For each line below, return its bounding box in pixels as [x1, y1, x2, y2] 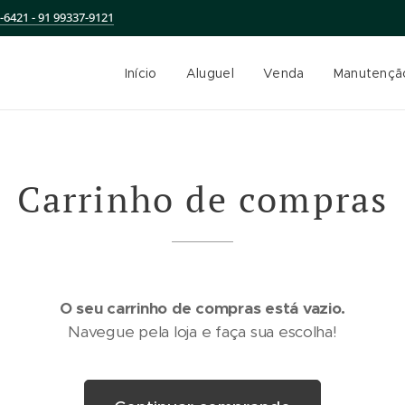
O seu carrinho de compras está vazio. [59, 298, 346, 318]
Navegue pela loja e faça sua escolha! [68, 322, 337, 342]
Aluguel [185, 65, 234, 81]
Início [124, 65, 157, 81]
